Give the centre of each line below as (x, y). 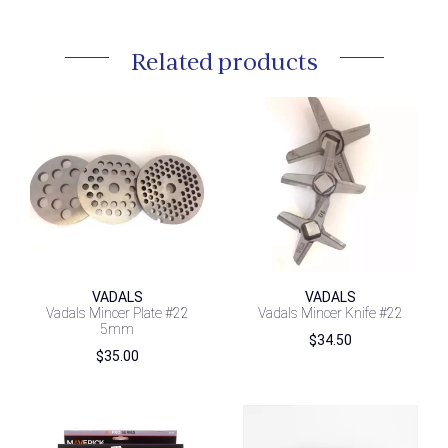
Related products (224, 62)
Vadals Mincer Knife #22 (331, 313)
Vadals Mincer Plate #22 (117, 313)
